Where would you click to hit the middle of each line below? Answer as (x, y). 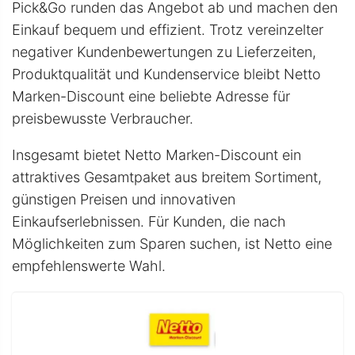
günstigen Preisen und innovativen (124, 199)
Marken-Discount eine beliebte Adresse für (151, 96)
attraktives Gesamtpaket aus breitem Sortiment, (167, 177)
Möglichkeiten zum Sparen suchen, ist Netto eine (172, 243)
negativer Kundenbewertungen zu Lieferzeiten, (164, 52)
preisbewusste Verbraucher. (103, 118)
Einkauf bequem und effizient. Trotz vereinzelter (168, 29)
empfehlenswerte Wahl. (89, 265)
